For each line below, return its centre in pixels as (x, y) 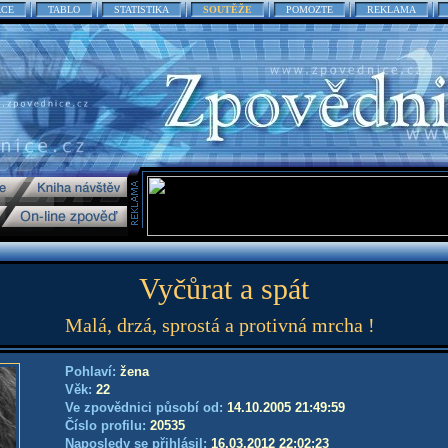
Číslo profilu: (107, 425)
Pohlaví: (92, 371)
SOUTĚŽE (227, 9)
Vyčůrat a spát (224, 288)
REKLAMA (391, 9)
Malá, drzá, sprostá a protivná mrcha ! (220, 325)
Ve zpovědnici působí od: (146, 407)
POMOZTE (309, 9)
